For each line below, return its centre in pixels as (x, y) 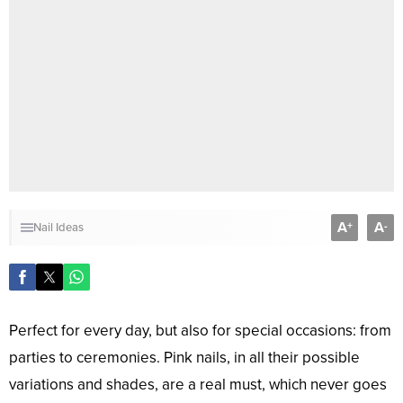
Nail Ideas (58, 227)
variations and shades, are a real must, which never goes (198, 384)
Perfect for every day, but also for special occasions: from (200, 330)
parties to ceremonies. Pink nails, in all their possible (184, 357)
